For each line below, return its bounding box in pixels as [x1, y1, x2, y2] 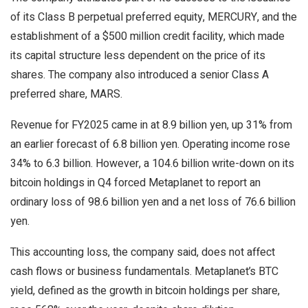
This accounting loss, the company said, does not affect [10, 244, 275, 261]
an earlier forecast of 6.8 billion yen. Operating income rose [10, 136, 290, 153]
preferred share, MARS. [10, 86, 122, 102]
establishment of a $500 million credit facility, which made [10, 28, 285, 45]
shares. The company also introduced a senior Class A [10, 67, 269, 83]
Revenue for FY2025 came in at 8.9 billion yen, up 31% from [10, 117, 292, 133]
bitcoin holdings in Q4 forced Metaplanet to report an [10, 175, 261, 191]
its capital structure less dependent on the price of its [10, 47, 265, 64]
